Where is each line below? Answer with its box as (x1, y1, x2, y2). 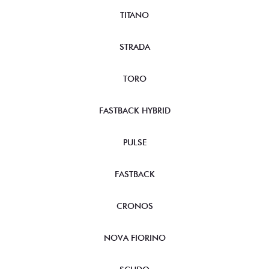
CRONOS (116, 201, 153, 211)
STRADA (119, 41, 150, 52)
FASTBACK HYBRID (98, 105, 171, 115)
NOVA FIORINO (103, 232, 166, 243)
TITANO (120, 10, 149, 20)
